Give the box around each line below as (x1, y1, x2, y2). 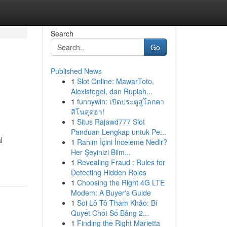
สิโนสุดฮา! (70, 106, 104, 117)
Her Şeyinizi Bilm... (70, 147, 131, 157)
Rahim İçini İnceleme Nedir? (77, 137, 167, 147)
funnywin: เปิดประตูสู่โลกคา (77, 96, 164, 106)
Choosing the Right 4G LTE (77, 177, 165, 187)
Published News (50, 66, 102, 76)
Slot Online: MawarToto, (77, 76, 154, 86)
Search (50, 28, 73, 39)
